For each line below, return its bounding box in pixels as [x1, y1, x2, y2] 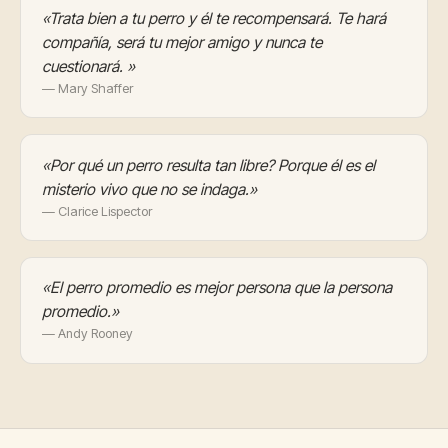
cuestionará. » [41, 56, 135, 76]
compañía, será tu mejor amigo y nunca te [41, 32, 322, 52]
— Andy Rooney [41, 326, 133, 342]
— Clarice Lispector [41, 203, 152, 219]
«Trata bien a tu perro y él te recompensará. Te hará [41, 8, 386, 28]
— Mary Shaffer [41, 80, 133, 96]
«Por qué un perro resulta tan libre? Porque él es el [41, 155, 375, 175]
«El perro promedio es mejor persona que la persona [41, 278, 392, 298]
